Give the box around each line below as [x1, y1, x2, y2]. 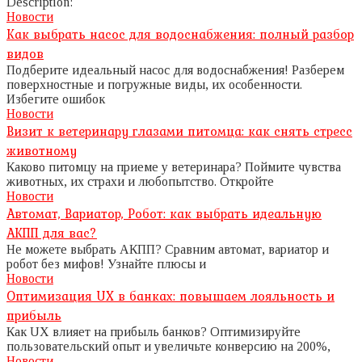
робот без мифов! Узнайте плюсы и [6, 257, 206, 271]
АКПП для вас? [6, 223, 97, 242]
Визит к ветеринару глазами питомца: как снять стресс [6, 121, 352, 141]
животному [6, 141, 77, 160]
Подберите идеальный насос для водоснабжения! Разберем [6, 63, 344, 77]
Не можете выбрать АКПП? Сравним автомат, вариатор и [6, 242, 329, 256]
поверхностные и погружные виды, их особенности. [6, 78, 302, 91]
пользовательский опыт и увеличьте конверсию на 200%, [6, 339, 330, 353]
